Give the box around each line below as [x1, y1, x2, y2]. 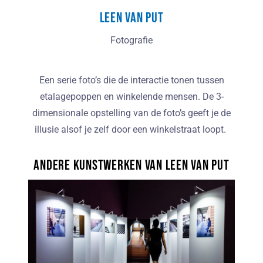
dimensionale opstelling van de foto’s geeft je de [32, 107, 231, 119]
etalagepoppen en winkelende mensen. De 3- [39, 90, 224, 102]
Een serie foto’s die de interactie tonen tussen [39, 74, 224, 86]
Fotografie [110, 34, 153, 46]
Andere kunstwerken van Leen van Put [33, 156, 230, 174]
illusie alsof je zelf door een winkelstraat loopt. [35, 123, 228, 135]
